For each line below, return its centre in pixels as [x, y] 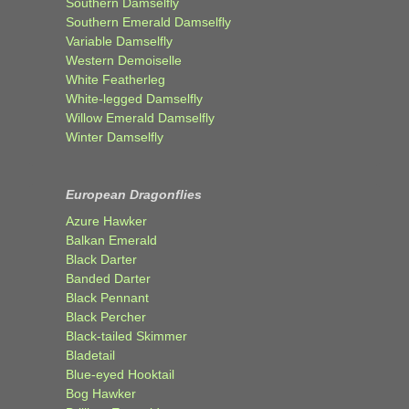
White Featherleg [115, 80]
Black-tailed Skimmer [126, 336]
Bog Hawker [101, 394]
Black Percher [106, 317]
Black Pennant [107, 298]
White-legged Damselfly [134, 99]
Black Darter [101, 260]
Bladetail [90, 356]
